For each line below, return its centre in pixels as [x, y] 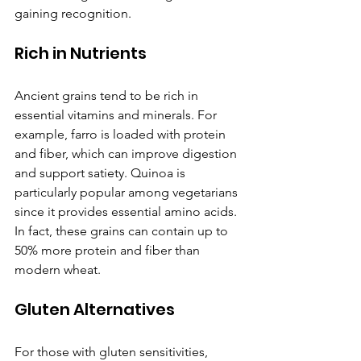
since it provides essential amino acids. [127, 212]
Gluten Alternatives [95, 310]
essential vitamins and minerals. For [117, 115]
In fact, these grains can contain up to [123, 231]
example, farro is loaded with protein [122, 135]
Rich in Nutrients [81, 54]
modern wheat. [58, 270]
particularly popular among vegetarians [128, 193]
